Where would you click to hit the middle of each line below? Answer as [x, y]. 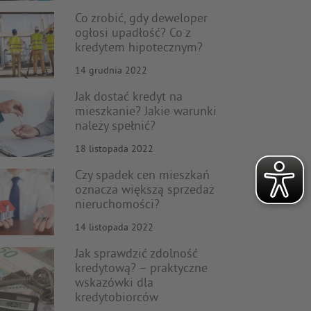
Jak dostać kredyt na [128, 98]
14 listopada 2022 [114, 228]
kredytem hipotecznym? [138, 48]
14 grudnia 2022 [111, 71]
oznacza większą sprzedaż [144, 191]
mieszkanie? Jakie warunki [145, 112]
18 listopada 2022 [114, 150]
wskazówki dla [114, 284]
